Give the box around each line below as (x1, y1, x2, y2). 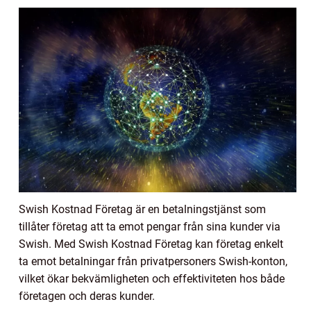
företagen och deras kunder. (19, 289, 155, 303)
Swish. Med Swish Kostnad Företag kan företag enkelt (19, 237, 283, 251)
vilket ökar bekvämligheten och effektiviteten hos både (19, 272, 285, 286)
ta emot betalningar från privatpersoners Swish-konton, (19, 255, 287, 269)
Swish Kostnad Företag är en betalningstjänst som (19, 203, 266, 217)
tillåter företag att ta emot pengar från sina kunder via (19, 220, 280, 234)
